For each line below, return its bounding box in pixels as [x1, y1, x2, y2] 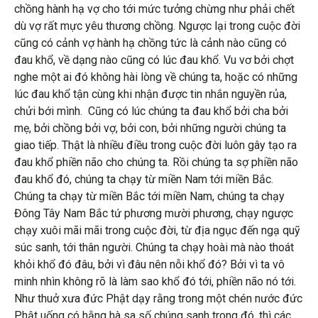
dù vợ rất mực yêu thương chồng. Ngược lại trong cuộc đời [14, 19, 300, 33]
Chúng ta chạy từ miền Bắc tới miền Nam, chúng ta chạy [14, 190, 285, 204]
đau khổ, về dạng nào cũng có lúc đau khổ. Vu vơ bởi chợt [14, 53, 294, 67]
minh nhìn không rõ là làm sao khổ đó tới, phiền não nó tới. [14, 275, 296, 289]
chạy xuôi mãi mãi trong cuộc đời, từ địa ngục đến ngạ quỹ [14, 224, 300, 238]
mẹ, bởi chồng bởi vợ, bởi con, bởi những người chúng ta [14, 121, 286, 136]
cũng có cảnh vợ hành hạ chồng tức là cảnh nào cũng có [14, 36, 287, 50]
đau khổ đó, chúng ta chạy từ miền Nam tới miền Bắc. [14, 172, 273, 187]
